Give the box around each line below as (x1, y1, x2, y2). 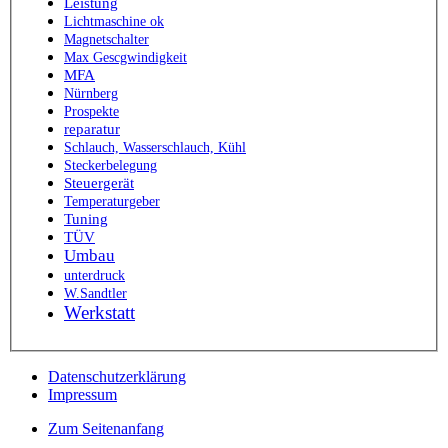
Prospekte (64, 103, 119, 119)
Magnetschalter (64, 31, 149, 47)
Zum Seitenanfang (48, 419, 164, 437)
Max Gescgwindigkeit (64, 49, 187, 65)
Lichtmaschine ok (64, 13, 164, 29)
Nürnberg (64, 85, 118, 101)
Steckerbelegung (64, 157, 157, 173)
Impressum (48, 385, 117, 403)
